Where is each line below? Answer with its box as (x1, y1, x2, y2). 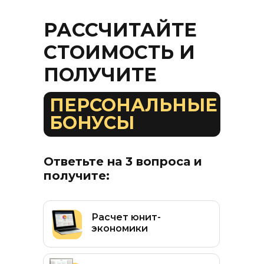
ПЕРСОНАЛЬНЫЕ (49, 94, 217, 116)
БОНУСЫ (49, 112, 134, 134)
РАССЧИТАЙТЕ (44, 18, 197, 41)
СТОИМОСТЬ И (44, 41, 195, 64)
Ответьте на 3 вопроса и (44, 154, 202, 169)
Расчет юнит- (91, 212, 161, 223)
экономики (91, 223, 148, 234)
